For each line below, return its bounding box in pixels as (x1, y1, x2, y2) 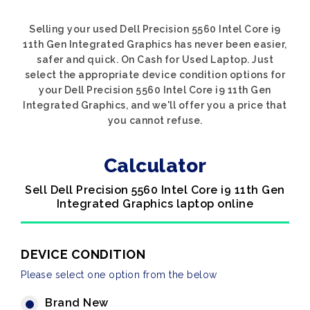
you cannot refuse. (107, 115, 203, 126)
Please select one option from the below (21, 269, 217, 280)
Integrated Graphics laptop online (56, 197, 254, 210)
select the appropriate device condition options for (24, 69, 286, 80)
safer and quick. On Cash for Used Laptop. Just (37, 54, 273, 65)
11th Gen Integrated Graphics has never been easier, (23, 39, 287, 50)
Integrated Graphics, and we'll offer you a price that (23, 100, 287, 111)
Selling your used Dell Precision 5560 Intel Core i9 (29, 24, 281, 35)
